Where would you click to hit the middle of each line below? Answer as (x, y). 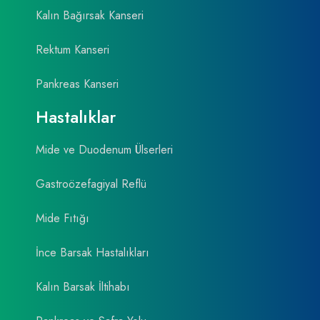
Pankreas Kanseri (77, 84)
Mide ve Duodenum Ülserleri (104, 150)
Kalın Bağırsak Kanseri (90, 16)
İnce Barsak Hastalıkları (92, 253)
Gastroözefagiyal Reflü (91, 184)
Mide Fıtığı (62, 219)
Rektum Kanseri (72, 50)
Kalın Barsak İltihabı (83, 287)
